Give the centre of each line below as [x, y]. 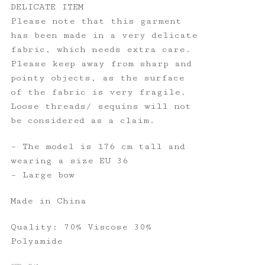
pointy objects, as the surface [97, 77]
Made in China [48, 201]
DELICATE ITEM [47, 7]
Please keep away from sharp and [101, 63]
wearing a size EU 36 [69, 160]
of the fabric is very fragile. [98, 92]
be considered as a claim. [83, 120]
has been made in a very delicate [104, 35]
